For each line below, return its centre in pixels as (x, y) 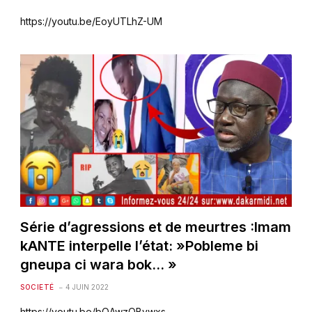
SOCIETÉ (37, 287)
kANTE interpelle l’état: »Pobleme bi (140, 245)
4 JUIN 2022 (87, 287)
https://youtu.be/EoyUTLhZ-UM (92, 21)
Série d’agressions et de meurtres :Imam (156, 227)
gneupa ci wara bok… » (99, 264)
